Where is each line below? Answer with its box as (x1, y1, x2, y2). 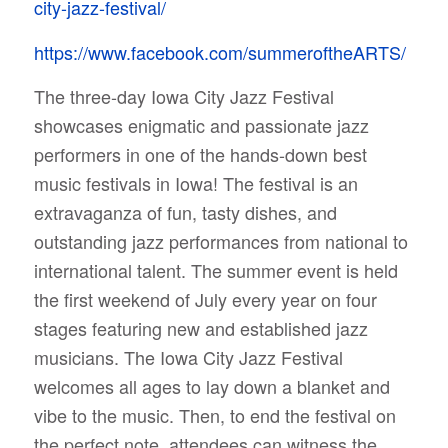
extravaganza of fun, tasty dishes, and (33, 198, 337, 225)
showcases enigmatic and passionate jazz (33, 111, 369, 138)
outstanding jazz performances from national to (33, 227, 408, 254)
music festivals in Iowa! (33, 169, 223, 196)
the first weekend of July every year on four (33, 285, 377, 312)
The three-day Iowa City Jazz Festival (33, 82, 334, 109)
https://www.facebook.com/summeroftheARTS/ (33, 38, 406, 65)
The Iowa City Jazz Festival (123, 343, 343, 370)
